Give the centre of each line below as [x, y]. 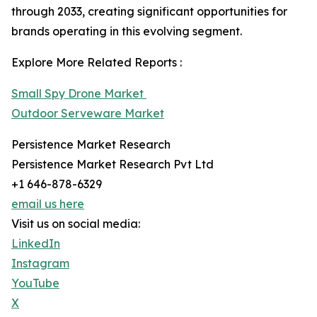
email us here [48, 204]
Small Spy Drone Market [79, 94]
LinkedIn [36, 244]
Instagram [40, 264]
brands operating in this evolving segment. [127, 31]
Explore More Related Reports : [97, 63]
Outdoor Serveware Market [88, 114]
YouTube [35, 283]
